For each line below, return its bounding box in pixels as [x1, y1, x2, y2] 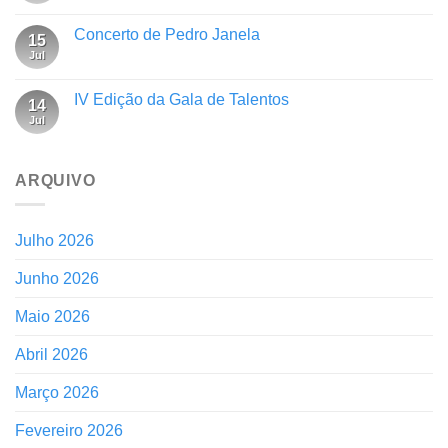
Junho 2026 [15, 270, 99, 288]
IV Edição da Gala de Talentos [74, 90, 289, 108]
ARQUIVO [15, 171, 96, 189]
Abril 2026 [15, 346, 88, 364]
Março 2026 [15, 384, 99, 402]
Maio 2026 [15, 308, 90, 326]
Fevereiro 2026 [15, 422, 123, 440]
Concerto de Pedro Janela [74, 25, 260, 43]
